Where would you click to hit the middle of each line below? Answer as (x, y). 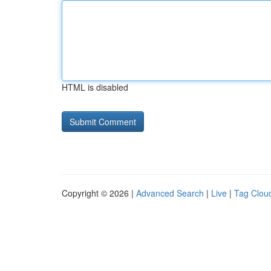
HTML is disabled (95, 87)
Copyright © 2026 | (99, 193)
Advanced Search (170, 193)
